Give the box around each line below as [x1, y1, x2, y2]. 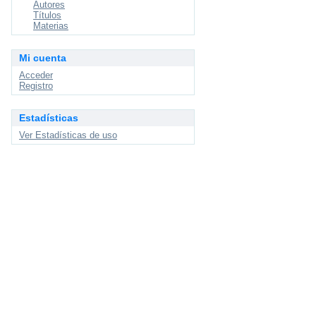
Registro [19, 80, 53, 91]
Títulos [33, 10, 61, 20]
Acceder [19, 70, 53, 80]
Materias [33, 20, 68, 31]
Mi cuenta [19, 52, 66, 63]
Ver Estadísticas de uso [19, 130, 117, 140]
